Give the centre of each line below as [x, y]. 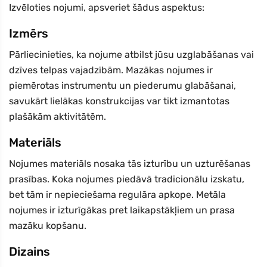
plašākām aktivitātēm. [58, 117]
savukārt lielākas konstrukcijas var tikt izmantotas [119, 101]
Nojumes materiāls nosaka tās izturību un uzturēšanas [130, 164]
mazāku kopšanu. [48, 226]
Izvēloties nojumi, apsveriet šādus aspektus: [107, 8]
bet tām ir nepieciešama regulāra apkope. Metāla [117, 195]
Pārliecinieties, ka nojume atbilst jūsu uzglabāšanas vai [131, 55]
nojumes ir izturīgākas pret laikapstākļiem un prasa [122, 210]
